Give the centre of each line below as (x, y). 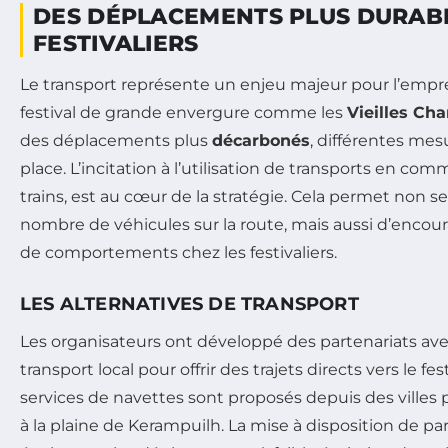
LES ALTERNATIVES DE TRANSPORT (189, 303)
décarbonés (261, 140)
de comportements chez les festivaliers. (178, 252)
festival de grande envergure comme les (183, 112)
